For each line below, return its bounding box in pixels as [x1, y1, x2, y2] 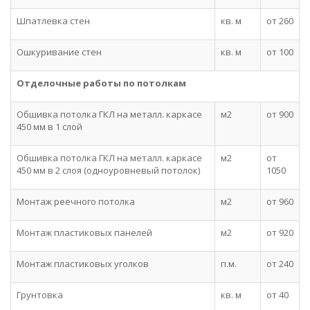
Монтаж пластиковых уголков [17, 257, 149, 270]
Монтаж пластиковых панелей [17, 226, 152, 239]
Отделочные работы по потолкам [17, 77, 186, 89]
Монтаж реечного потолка [17, 195, 135, 208]
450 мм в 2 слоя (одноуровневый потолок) [17, 164, 200, 176]
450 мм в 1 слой [17, 120, 82, 133]
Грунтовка [17, 289, 63, 301]
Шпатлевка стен [17, 15, 90, 27]
